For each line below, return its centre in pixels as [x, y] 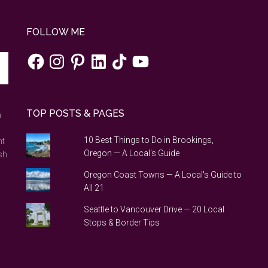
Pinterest [84, 56]
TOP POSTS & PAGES [75, 113]
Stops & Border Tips [121, 223]
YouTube [147, 56]
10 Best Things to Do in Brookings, [148, 140]
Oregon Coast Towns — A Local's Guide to [162, 175]
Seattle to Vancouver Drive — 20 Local [154, 209]
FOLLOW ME [56, 32]
